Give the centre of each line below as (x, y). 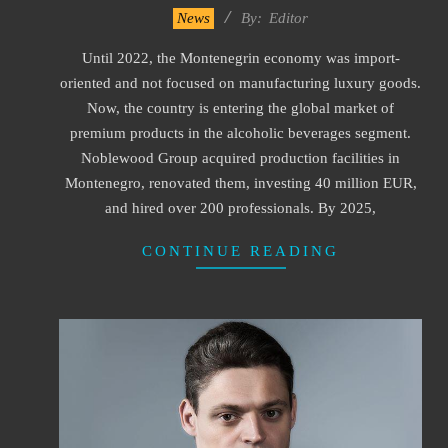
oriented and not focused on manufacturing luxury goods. (240, 82)
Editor (288, 17)
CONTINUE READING (240, 250)
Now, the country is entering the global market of (240, 107)
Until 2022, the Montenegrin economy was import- (240, 57)
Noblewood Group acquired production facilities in (240, 157)
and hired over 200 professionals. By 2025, (240, 207)
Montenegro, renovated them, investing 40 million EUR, (240, 182)
